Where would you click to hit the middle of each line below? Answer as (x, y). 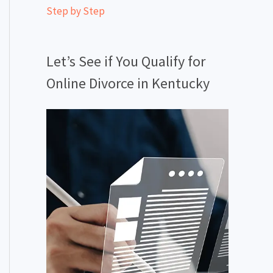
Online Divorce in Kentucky (128, 83)
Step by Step (76, 11)
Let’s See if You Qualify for (126, 61)
